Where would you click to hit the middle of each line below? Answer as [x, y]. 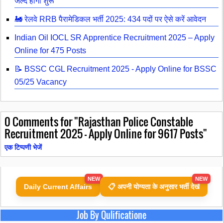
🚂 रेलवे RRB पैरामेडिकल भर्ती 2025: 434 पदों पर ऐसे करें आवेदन [110, 19]
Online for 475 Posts [50, 51]
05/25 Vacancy [41, 82]
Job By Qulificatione [111, 215]
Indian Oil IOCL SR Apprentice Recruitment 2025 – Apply [114, 38]
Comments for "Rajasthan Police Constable [102, 121]
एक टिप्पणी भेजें [23, 148]
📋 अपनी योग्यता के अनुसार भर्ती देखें [154, 187]
